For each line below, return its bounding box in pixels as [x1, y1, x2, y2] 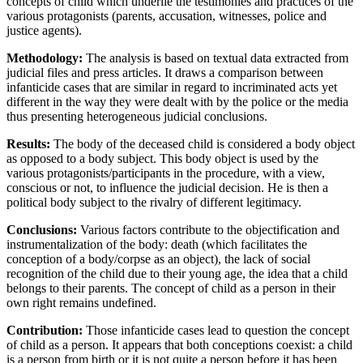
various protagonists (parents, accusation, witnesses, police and [6, 8, 327, 23]
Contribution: [6, 322, 86, 337]
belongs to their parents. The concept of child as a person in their [6, 280, 335, 295]
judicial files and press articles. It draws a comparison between [6, 65, 323, 79]
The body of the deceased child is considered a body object [53, 136, 355, 151]
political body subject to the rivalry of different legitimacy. [6, 194, 301, 209]
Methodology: [6, 50, 86, 65]
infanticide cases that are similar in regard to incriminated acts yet [6, 79, 337, 94]
